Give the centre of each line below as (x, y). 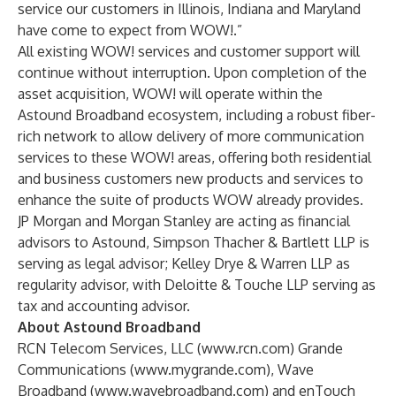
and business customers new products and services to (190, 179)
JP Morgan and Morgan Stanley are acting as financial (184, 221)
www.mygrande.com (200, 369)
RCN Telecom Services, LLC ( (110, 348)
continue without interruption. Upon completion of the (192, 72)
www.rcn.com (246, 348)
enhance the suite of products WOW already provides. (190, 200)
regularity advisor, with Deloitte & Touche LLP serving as (197, 285)
